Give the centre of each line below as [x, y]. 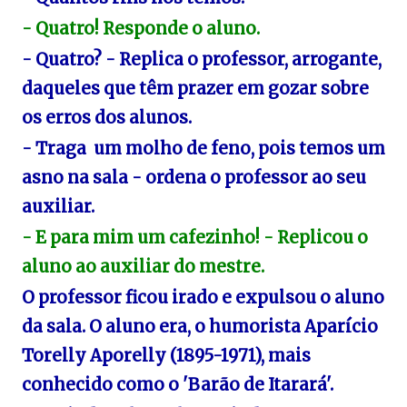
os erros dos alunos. [107, 118]
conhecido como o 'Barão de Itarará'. [178, 385]
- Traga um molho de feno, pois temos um [203, 149]
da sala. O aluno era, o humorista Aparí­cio [200, 327]
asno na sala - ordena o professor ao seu [194, 178]
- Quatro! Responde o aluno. [141, 29]
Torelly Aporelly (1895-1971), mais [166, 356]
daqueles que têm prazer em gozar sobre [195, 89]
